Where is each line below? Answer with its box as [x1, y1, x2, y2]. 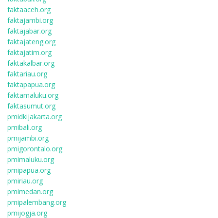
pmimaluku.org [7, 155, 54, 164]
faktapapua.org [7, 80, 55, 89]
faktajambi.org [7, 16, 53, 25]
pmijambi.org [7, 133, 49, 143]
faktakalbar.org [7, 58, 54, 68]
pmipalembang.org [7, 198, 66, 207]
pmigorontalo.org [7, 144, 62, 153]
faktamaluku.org [7, 91, 58, 100]
